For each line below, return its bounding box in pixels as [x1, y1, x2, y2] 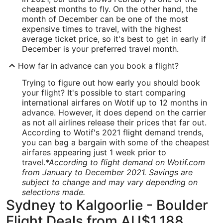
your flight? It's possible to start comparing [22, 88, 186, 98]
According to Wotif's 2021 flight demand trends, [22, 127, 204, 137]
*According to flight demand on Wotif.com [45, 157, 205, 167]
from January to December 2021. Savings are [22, 167, 193, 177]
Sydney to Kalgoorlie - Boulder [6, 197, 208, 214]
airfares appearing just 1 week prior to [22, 147, 166, 157]
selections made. [22, 187, 85, 197]
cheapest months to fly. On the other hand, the [22, 4, 198, 14]
